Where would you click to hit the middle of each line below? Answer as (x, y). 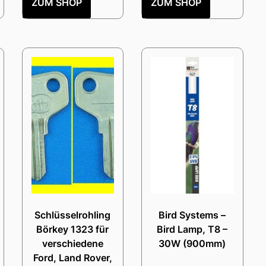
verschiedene (72, 243)
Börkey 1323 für (73, 229)
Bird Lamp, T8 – (192, 229)
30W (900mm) (192, 243)
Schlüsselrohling (73, 215)
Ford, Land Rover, (72, 257)
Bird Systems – (192, 215)
